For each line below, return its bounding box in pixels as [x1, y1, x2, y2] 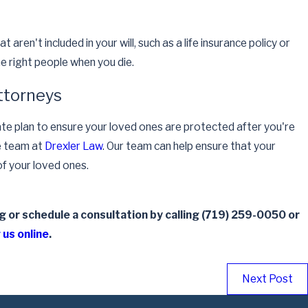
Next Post [242, 272, 294, 286]
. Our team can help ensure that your [102, 140, 276, 153]
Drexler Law [44, 140, 102, 153]
